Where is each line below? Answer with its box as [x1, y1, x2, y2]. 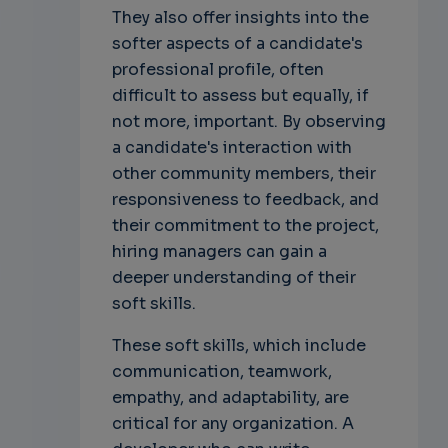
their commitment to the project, [111, 215, 379, 237]
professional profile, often [111, 59, 324, 81]
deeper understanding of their [111, 267, 356, 289]
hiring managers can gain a [111, 241, 327, 263]
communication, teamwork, [111, 361, 332, 383]
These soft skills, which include [111, 335, 366, 357]
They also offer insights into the [111, 7, 369, 29]
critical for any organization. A [111, 413, 354, 435]
